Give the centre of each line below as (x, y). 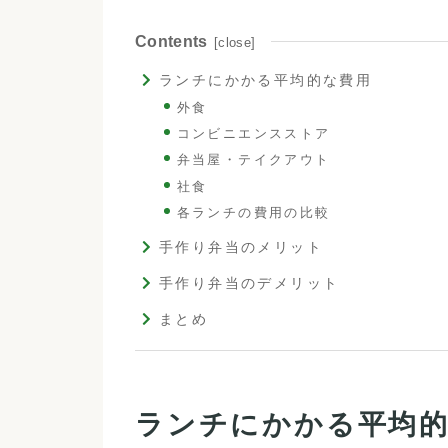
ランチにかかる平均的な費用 (265, 80)
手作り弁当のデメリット (249, 283)
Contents (171, 42)
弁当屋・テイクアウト (253, 160)
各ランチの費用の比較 (253, 212)
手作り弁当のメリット (240, 246)
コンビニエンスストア (253, 134)
